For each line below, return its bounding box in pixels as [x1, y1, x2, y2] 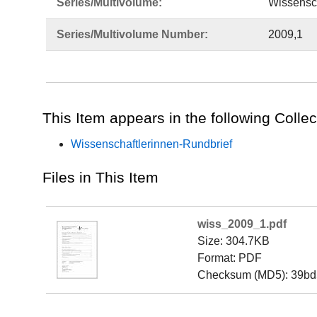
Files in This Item [42, 169, 158, 185]
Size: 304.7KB [197, 235, 270, 247]
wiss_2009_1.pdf [197, 218, 287, 230]
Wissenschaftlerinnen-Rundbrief [71, 138, 232, 150]
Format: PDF [197, 252, 262, 264]
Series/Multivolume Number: [57, 28, 208, 40]
